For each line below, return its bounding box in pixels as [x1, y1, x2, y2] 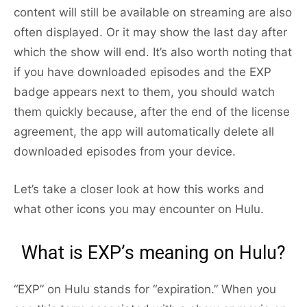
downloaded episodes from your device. [14, 145, 236, 159]
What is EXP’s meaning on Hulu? [21, 242, 286, 265]
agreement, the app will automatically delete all [14, 125, 274, 139]
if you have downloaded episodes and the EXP [14, 65, 271, 79]
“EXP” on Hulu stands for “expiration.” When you [14, 282, 276, 297]
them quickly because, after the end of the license [14, 105, 290, 119]
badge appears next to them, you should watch [14, 85, 275, 99]
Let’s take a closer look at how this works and [14, 182, 265, 197]
